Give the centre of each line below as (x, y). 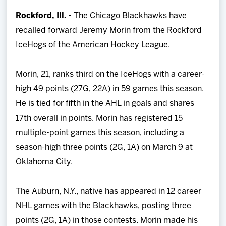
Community (31, 124)
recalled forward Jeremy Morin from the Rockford (109, 30)
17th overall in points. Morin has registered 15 (99, 118)
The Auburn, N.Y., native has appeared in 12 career (109, 191)
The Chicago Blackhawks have (129, 16)
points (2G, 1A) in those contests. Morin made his (107, 220)
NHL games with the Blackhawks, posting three (104, 206)
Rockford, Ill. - (44, 16)
